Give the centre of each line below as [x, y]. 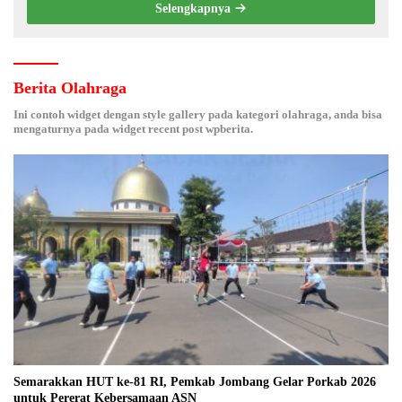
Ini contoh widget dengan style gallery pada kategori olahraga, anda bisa [198, 115]
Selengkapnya [195, 9]
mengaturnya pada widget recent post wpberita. [133, 129]
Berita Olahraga [70, 88]
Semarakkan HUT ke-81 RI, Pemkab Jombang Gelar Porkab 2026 [195, 382]
